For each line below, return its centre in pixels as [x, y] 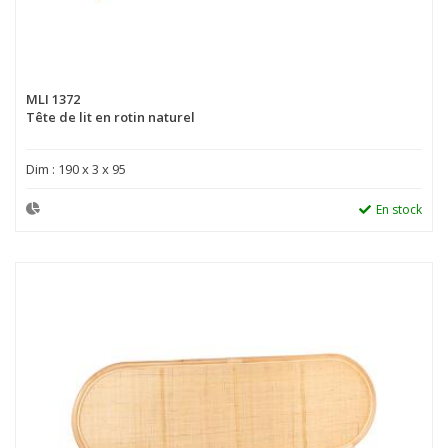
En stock [399, 210]
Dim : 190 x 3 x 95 [76, 169]
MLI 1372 [53, 99]
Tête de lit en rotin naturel [110, 117]
